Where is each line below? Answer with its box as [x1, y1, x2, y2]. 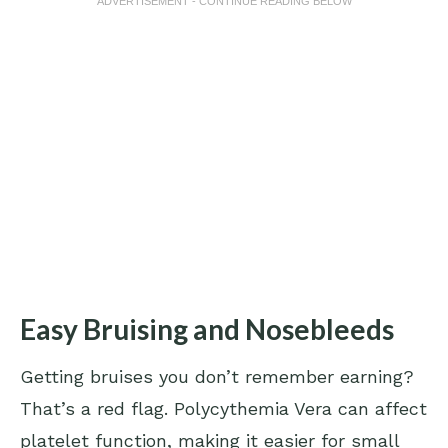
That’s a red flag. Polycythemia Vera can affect [20, 398, 427, 420]
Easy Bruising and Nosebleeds [20, 312, 394, 347]
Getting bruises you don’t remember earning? [20, 366, 414, 388]
